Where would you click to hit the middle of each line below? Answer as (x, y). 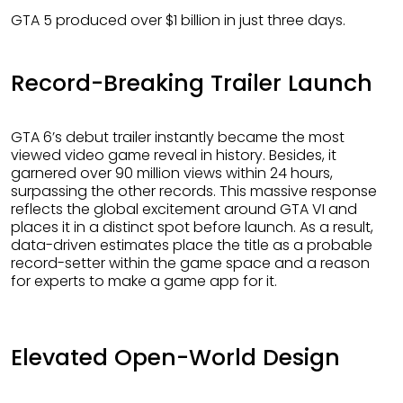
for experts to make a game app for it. (144, 281)
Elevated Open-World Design (175, 357)
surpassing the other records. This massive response (194, 191)
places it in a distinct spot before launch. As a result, (192, 227)
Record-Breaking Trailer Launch (192, 83)
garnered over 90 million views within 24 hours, (172, 173)
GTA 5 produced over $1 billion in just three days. (184, 20)
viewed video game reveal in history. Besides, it (174, 155)
